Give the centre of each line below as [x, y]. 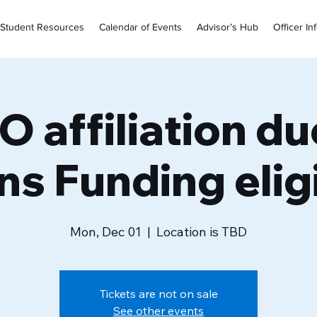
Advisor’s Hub [227, 27]
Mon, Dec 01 [106, 232]
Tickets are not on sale [158, 294]
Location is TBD [202, 232]
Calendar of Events [140, 27]
